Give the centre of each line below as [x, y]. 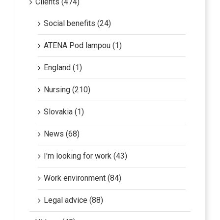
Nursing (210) [67, 87]
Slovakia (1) [64, 110]
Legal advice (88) [73, 198]
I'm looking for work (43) [85, 154]
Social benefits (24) [77, 21]
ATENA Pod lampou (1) [83, 43]
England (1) [63, 65]
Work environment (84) [82, 176]
